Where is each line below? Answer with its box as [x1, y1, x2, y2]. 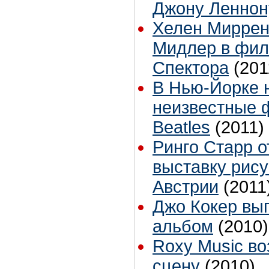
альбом [153, 217, 213, 237]
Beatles [153, 118, 210, 138]
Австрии [153, 177, 219, 197]
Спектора [153, 58, 229, 78]
